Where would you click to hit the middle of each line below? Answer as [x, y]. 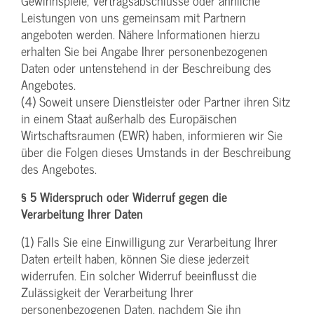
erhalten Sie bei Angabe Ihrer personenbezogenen [144, 50]
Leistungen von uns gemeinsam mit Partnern [134, 17]
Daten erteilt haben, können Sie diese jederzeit [135, 258]
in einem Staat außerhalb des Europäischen [129, 118]
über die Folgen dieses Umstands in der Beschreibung [156, 151]
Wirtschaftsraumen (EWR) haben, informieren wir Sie [152, 135]
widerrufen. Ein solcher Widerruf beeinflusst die [139, 275]
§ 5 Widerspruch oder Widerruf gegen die [124, 196]
